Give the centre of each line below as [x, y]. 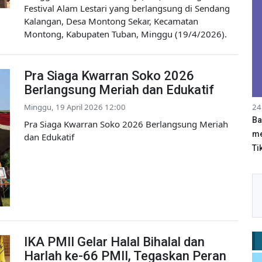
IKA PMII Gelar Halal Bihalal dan [114, 242]
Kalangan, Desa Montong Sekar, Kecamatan [111, 21]
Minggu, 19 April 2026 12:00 [75, 107]
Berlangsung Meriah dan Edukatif [119, 90]
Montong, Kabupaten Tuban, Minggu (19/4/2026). [125, 34]
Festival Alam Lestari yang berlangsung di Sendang [127, 8]
